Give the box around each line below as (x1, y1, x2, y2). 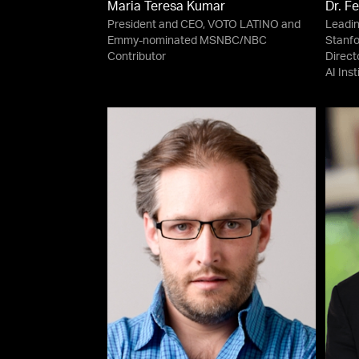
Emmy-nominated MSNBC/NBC (107, 35, 268, 47)
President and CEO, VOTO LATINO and (107, 19, 301, 31)
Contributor (107, 51, 167, 63)
